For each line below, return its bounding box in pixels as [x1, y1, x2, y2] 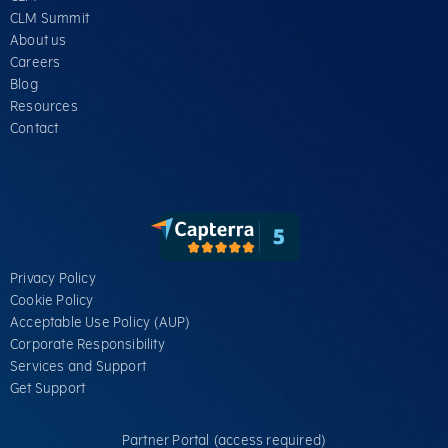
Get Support [10, 379, 86, 397]
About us [10, 31, 67, 49]
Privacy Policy [10, 269, 96, 287]
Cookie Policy [10, 291, 94, 309]
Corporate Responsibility [10, 335, 165, 353]
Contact [10, 119, 59, 137]
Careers [10, 53, 61, 71]
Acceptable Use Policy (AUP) [10, 313, 191, 331]
